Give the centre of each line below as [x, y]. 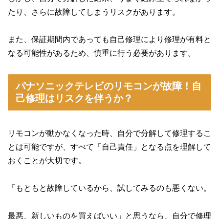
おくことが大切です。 [47, 160]
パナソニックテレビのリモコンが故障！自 [109, 86]
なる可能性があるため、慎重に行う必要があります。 [102, 53]
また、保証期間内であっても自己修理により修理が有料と [109, 40]
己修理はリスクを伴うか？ [74, 99]
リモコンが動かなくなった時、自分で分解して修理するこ [109, 133]
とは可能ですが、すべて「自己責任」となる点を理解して [109, 147]
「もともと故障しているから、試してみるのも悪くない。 [109, 188]
